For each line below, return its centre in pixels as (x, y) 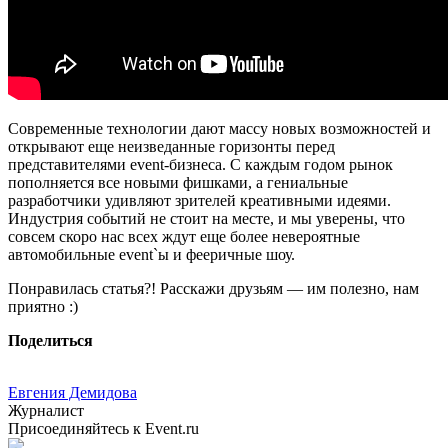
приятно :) (43, 306)
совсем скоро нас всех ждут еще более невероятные (184, 236)
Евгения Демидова (72, 392)
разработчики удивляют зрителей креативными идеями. (199, 200)
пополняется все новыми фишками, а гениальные (178, 182)
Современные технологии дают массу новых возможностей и (219, 128)
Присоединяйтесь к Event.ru (103, 428)
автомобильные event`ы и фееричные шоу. (151, 254)
